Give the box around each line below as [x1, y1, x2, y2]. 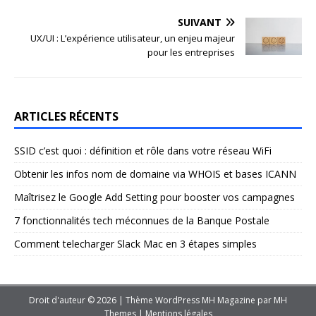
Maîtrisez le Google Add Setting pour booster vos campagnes [14, 190, 295, 204]
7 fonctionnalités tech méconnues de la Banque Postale [14, 213, 269, 227]
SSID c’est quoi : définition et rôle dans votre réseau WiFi [14, 143, 272, 157]
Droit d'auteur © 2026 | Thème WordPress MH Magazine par [29, 293, 274, 306]
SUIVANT [178, 15, 221, 29]
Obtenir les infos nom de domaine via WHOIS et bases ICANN [14, 166, 296, 181]
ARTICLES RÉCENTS [14, 108, 119, 124]
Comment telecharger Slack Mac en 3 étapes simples [14, 236, 257, 250]
